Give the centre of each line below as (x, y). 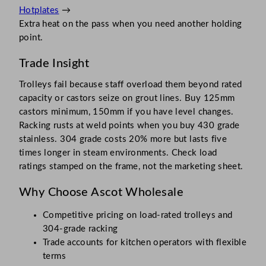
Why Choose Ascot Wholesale (101, 192)
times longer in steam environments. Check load (118, 153)
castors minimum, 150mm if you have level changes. (126, 112)
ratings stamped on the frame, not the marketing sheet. (131, 166)
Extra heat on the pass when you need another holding (131, 24)
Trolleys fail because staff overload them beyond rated (131, 84)
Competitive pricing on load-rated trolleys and (138, 215)
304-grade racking (80, 229)
